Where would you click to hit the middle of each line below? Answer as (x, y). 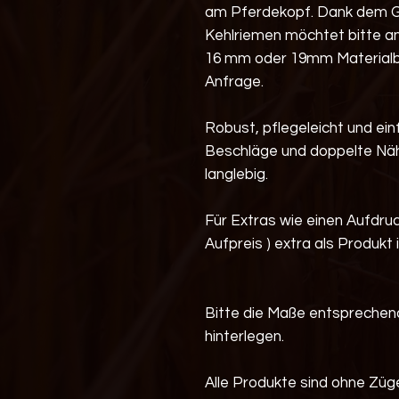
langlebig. (236, 175)
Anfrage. (234, 82)
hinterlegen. (244, 337)
